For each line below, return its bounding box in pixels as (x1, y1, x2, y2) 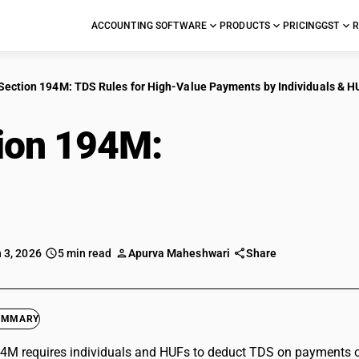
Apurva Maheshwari (127, 247, 230, 260)
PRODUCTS (220, 20, 271, 31)
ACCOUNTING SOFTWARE (91, 20, 208, 31)
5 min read (57, 247, 112, 260)
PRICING (283, 20, 322, 31)
